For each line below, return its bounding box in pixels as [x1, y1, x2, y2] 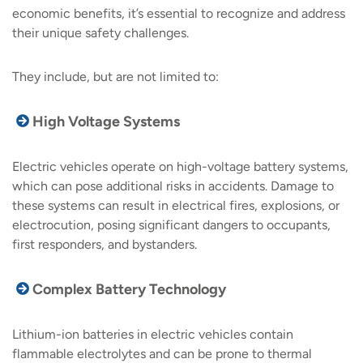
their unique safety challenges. [12, 25, 189, 41]
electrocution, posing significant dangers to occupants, [12, 217, 331, 233]
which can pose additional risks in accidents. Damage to [12, 178, 334, 194]
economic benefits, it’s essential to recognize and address [12, 6, 345, 22]
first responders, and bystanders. [12, 237, 197, 253]
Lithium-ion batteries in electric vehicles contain [12, 327, 293, 343]
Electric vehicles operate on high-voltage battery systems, [12, 159, 348, 175]
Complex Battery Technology [32, 280, 226, 299]
